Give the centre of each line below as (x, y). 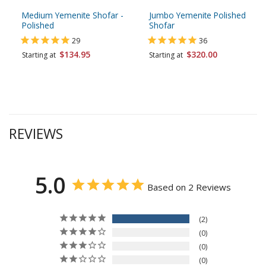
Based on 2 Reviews (189, 187)
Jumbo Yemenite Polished (197, 15)
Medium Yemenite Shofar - (73, 15)
